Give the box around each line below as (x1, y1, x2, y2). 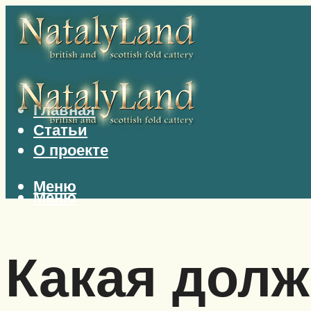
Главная (33, 99, 95, 120)
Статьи (33, 119, 87, 140)
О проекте (33, 140, 108, 160)
